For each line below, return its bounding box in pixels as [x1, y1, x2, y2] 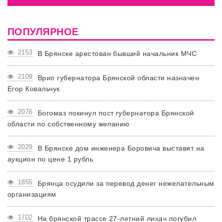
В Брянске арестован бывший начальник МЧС [37, 50, 197, 57]
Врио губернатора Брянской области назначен [37, 74, 200, 82]
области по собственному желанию [7, 120, 130, 128]
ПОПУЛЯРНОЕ [7, 26, 79, 37]
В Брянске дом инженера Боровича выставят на [37, 144, 205, 152]
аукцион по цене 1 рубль [7, 155, 94, 163]
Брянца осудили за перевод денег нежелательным [37, 179, 215, 187]
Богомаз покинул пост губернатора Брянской [37, 109, 194, 117]
